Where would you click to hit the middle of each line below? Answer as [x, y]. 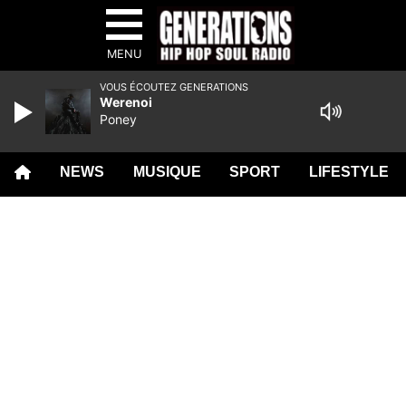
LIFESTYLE [349, 172]
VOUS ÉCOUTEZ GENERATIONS [174, 87]
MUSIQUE [167, 172]
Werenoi [126, 102]
